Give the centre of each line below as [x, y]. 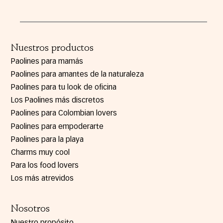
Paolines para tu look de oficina [63, 88]
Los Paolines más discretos [57, 101]
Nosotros [30, 209]
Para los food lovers [45, 165]
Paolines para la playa [47, 139]
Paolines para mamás [47, 62]
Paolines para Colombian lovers [64, 113]
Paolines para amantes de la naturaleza [77, 75]
